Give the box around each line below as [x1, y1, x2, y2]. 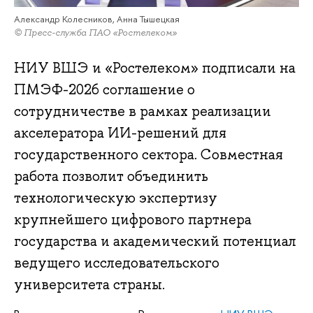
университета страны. [14, 275, 165, 294]
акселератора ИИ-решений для [14, 124, 226, 143]
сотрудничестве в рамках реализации [14, 102, 271, 121]
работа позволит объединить [14, 167, 208, 186]
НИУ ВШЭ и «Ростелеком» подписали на [14, 59, 296, 78]
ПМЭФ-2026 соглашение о [14, 80, 195, 99]
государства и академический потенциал [14, 232, 296, 251]
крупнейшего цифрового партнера [14, 210, 252, 229]
